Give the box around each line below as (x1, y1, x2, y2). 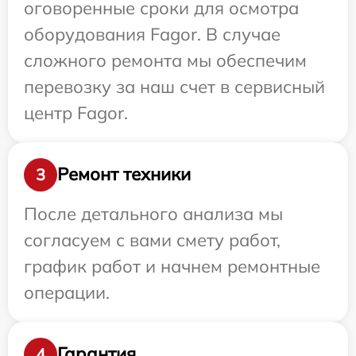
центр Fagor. (24, 101, 128, 124)
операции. (24, 281, 110, 304)
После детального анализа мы (24, 202, 283, 225)
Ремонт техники (57, 163, 191, 186)
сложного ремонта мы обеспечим (24, 48, 307, 72)
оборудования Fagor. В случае (24, 22, 281, 45)
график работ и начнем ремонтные (24, 254, 320, 277)
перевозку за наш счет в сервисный (24, 75, 325, 98)
